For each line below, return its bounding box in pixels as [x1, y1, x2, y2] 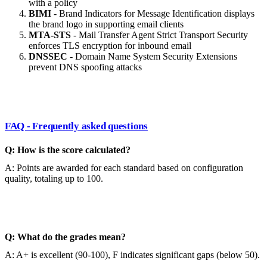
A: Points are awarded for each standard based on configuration [5, 162, 243, 173]
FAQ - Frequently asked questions [5, 120, 148, 132]
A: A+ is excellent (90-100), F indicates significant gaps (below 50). [5, 249, 260, 260]
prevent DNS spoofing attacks [29, 62, 142, 73]
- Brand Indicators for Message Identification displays [51, 8, 254, 19]
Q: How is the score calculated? [5, 144, 131, 155]
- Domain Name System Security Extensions [67, 51, 237, 62]
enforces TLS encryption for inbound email [29, 41, 191, 51]
